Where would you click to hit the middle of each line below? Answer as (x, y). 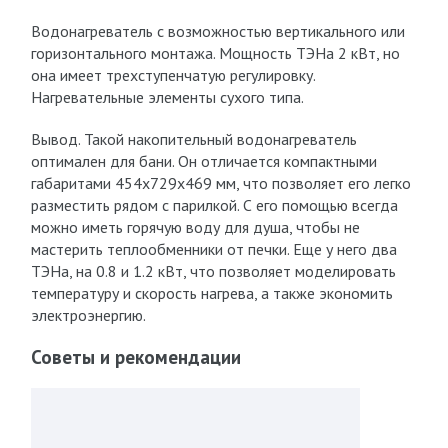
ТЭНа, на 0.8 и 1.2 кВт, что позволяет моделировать (213, 271)
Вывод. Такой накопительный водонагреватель (193, 139)
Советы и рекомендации (135, 357)
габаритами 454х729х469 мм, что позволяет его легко (220, 183)
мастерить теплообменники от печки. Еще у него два (213, 249)
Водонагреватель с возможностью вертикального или (217, 31)
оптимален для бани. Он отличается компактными (203, 161)
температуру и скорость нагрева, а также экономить (211, 293)
